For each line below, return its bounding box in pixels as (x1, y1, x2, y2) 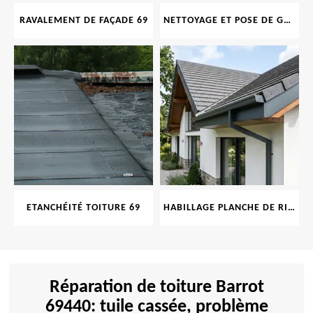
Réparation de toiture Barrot (49, 278, 264, 297)
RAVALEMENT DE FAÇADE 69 (19, 15, 148, 26)
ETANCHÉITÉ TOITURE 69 (27, 203, 140, 213)
